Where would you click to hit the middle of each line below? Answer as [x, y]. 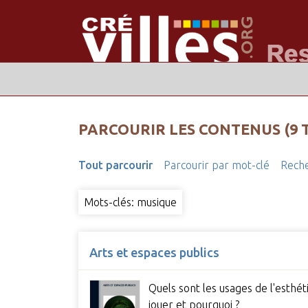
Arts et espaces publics [154, 253]
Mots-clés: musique [130, 202]
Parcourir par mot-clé [216, 165]
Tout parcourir [115, 165]
